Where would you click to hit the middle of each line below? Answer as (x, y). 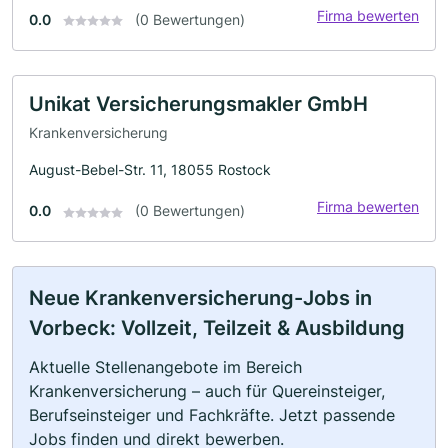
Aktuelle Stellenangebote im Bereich (165, 367)
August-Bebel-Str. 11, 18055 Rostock (150, 170)
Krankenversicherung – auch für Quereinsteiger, (207, 391)
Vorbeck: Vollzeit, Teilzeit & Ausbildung (217, 328)
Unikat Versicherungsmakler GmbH (198, 103)
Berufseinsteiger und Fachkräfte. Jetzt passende (212, 415)
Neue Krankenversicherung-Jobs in (200, 298)
